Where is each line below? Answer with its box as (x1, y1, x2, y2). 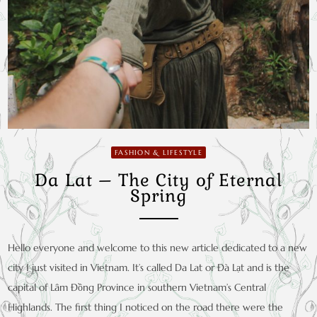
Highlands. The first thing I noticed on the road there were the (8, 301, 284, 314)
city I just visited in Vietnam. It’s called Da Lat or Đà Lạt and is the (8, 261, 290, 275)
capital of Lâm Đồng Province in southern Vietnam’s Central (8, 281, 267, 294)
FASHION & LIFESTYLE (115, 147, 202, 157)
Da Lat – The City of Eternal (35, 169, 282, 192)
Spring (130, 185, 187, 207)
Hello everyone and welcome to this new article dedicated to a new (8, 241, 308, 255)
